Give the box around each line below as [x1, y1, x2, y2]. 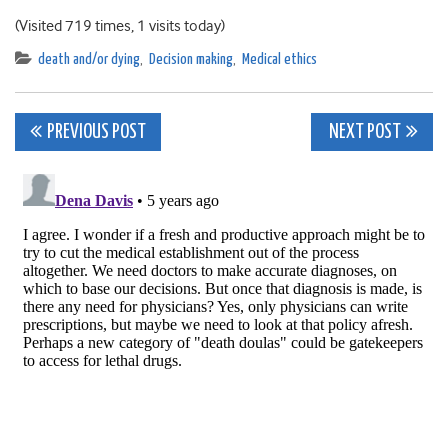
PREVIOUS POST [47, 123, 146, 142]
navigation [14, 155, 187, 201]
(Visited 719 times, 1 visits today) [15, 17, 225, 35]
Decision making [149, 52, 233, 67]
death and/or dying [38, 52, 140, 67]
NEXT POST [326, 123, 401, 142]
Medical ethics [242, 52, 317, 67]
